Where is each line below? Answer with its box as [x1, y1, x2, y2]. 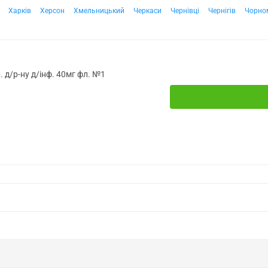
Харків [8, 7, 31, 15]
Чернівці [170, 7, 199, 15]
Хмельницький [74, 7, 124, 15]
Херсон [40, 7, 65, 15]
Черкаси [133, 7, 162, 15]
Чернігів [208, 7, 236, 15]
